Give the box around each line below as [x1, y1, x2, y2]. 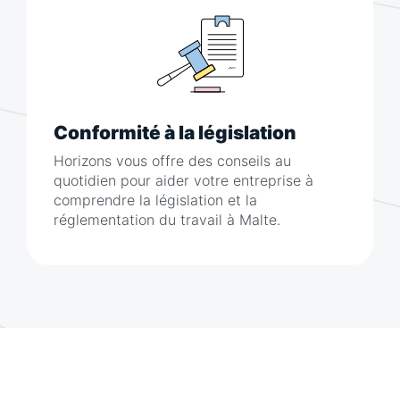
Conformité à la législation [54, 121, 296, 144]
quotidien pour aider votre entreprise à [54, 171, 313, 189]
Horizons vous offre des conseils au [54, 151, 291, 170]
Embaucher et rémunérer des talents [45, 371, 328, 391]
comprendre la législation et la [54, 190, 257, 209]
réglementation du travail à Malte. [54, 210, 285, 229]
